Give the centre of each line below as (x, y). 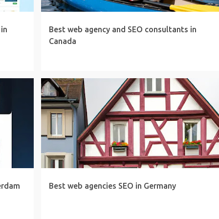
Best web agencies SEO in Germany (112, 186)
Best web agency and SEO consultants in (122, 29)
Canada (62, 41)
